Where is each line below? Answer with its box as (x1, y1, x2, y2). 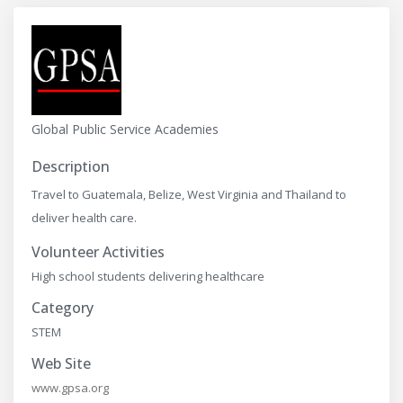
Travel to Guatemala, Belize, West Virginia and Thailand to (31, 186, 346, 202)
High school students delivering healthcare (31, 268, 264, 284)
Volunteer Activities (31, 242, 165, 262)
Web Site (31, 354, 91, 373)
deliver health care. (31, 210, 137, 226)
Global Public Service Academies (31, 121, 219, 138)
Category (31, 298, 94, 318)
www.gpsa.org (31, 380, 109, 396)
